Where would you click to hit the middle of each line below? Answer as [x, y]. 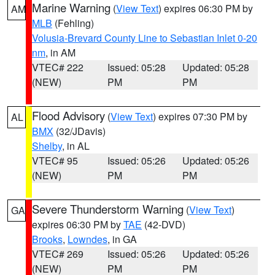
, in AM [60, 52]
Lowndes [87, 239]
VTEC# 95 [55, 161]
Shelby [47, 146]
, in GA [122, 239]
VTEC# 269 [58, 254]
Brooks [47, 239]
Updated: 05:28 [216, 67]
